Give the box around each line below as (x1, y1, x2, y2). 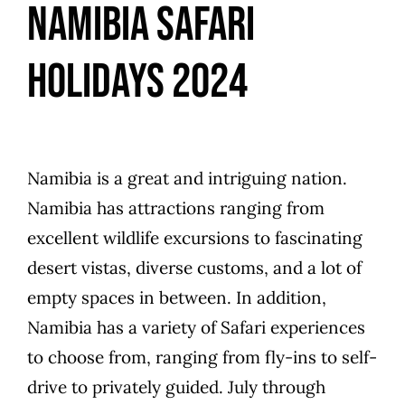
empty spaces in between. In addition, (27, 286, 326, 308)
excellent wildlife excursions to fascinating (27, 226, 363, 249)
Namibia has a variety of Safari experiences (27, 316, 365, 338)
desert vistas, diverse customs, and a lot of (27, 256, 362, 278)
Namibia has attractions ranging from (27, 196, 325, 219)
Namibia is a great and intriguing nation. (27, 166, 347, 189)
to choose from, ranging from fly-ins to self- (27, 345, 377, 368)
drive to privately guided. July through (27, 375, 325, 398)
